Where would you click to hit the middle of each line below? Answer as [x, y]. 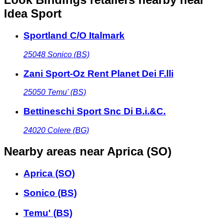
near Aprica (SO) [126, 151]
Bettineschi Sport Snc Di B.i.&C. [95, 111]
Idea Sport [33, 14]
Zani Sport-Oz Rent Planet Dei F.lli [99, 73]
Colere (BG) [68, 130]
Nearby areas [40, 151]
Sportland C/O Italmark [74, 36]
